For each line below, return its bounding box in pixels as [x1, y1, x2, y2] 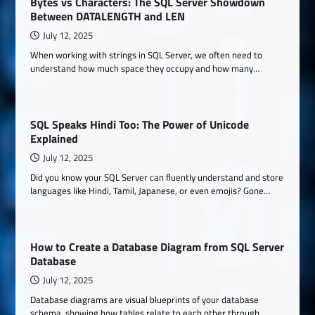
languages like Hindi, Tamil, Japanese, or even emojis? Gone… [30, 184, 271, 198]
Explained [30, 130, 79, 147]
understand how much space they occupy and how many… [30, 61, 260, 75]
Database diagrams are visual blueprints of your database [30, 292, 259, 307]
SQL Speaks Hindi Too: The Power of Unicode [30, 116, 250, 133]
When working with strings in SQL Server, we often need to [30, 48, 263, 62]
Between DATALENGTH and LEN [30, 8, 186, 25]
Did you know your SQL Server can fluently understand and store [30, 170, 284, 184]
